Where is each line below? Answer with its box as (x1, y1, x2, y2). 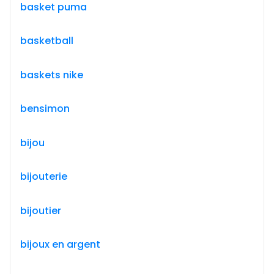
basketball (20, 34, 73, 48)
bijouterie (20, 169, 67, 184)
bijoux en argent (20, 237, 100, 252)
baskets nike (20, 67, 83, 82)
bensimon (20, 102, 70, 116)
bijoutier (20, 203, 61, 218)
